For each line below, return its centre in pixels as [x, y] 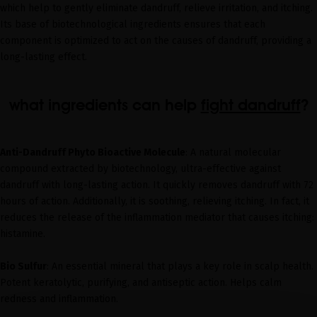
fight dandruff [250, 104]
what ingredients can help [105, 104]
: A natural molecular [233, 152]
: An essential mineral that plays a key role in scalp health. [180, 266]
